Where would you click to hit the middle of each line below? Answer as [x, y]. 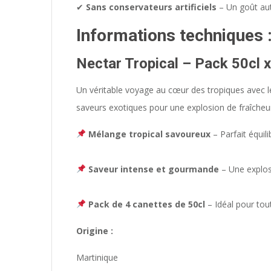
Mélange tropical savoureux [149, 134]
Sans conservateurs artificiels [151, 7]
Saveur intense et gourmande [153, 169]
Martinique [97, 258]
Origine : [96, 231]
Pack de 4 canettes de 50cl [146, 204]
